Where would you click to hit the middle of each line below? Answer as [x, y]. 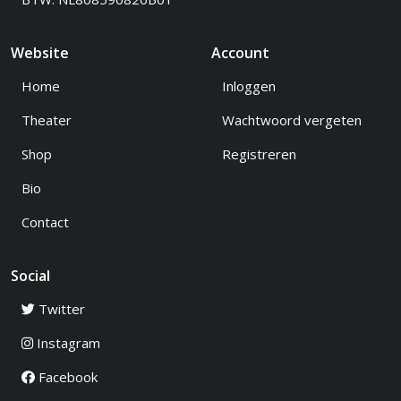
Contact [45, 222]
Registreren [259, 154]
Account [240, 53]
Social [30, 276]
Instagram [67, 343]
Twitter [60, 309]
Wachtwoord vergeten [292, 120]
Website [40, 53]
